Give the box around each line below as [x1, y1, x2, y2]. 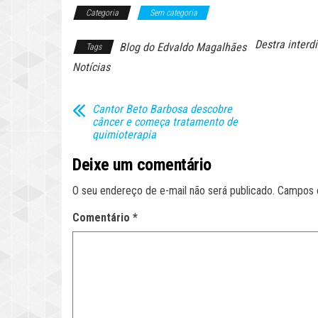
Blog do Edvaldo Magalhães [119, 40, 246, 55]
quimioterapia [92, 128, 156, 142]
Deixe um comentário [72, 155, 212, 175]
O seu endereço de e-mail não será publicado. [72, 184, 275, 198]
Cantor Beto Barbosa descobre [92, 102, 232, 116]
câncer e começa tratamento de [92, 115, 238, 129]
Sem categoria [150, 8, 197, 18]
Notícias [72, 60, 110, 75]
